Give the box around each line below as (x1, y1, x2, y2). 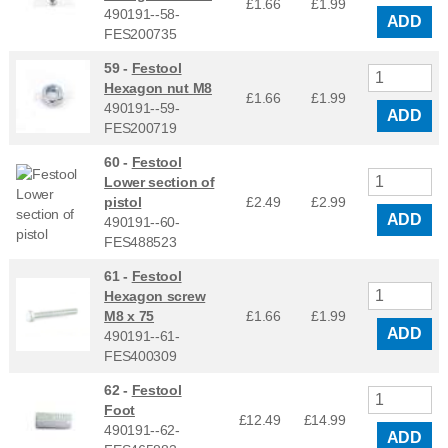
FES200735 (104, 25, 177, 42)
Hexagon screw (104, 287, 206, 304)
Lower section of (104, 173, 215, 190)
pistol (104, 193, 142, 210)
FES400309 (104, 347, 177, 364)
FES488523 (104, 233, 177, 250)
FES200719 (104, 119, 177, 136)
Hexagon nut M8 (104, 79, 212, 96)
